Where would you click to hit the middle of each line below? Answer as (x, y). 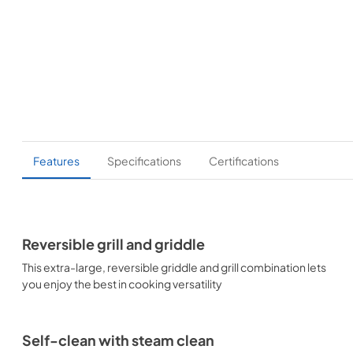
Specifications (144, 160)
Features (56, 160)
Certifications (244, 160)
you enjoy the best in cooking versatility (122, 284)
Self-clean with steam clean (118, 340)
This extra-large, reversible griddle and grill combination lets (174, 267)
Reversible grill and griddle (113, 244)
